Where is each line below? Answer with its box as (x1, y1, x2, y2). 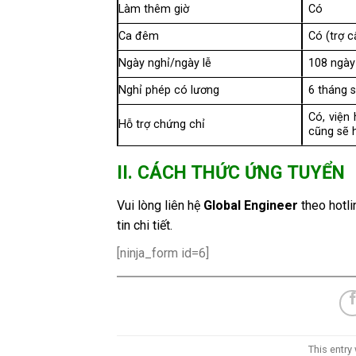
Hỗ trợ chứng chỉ (118, 118, 205, 132)
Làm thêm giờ (118, 2, 189, 17)
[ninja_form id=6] (117, 246, 209, 261)
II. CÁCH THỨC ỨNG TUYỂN (117, 162, 345, 184)
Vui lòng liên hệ (117, 198, 203, 214)
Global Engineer (203, 198, 298, 214)
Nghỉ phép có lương (118, 83, 219, 98)
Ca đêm (118, 29, 159, 44)
